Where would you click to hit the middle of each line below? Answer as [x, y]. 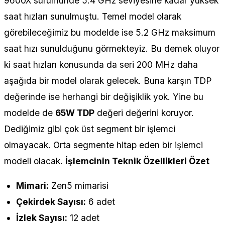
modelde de [30, 113]
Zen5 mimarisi [79, 186]
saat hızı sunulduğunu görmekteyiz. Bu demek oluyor [112, 48]
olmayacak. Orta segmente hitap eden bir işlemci [103, 145]
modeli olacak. [35, 161]
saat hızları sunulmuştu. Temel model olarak [93, 16]
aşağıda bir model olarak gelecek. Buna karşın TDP [108, 80]
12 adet [83, 218]
